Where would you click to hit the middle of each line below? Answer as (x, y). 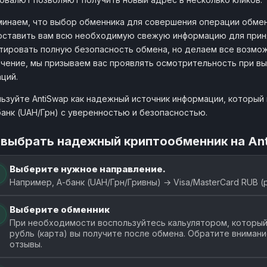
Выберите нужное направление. (88, 169)
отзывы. (26, 244)
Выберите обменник (60, 209)
